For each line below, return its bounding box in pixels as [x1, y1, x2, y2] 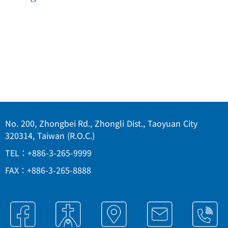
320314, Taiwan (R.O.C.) [5, 129, 95, 141]
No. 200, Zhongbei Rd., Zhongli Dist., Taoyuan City [5, 117, 197, 129]
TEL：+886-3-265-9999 [5, 146, 92, 159]
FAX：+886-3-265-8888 [5, 163, 91, 176]
